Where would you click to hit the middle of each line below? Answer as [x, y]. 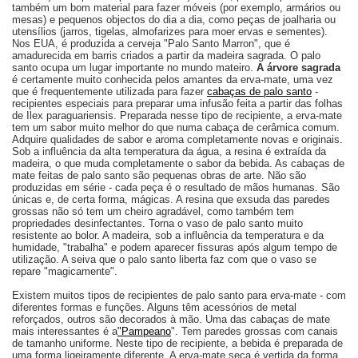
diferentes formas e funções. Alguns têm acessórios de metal [154, 308]
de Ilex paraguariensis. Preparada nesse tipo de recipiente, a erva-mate [177, 116]
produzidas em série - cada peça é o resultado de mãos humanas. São [176, 188]
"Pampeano [144, 332]
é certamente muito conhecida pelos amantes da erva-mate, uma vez [173, 80]
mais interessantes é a [65, 332]
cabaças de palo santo [259, 92]
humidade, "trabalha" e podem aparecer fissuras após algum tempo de [175, 248]
